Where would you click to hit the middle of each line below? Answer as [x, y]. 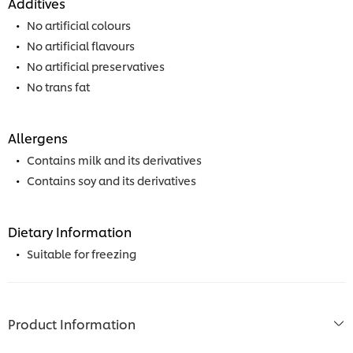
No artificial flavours [81, 46]
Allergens [38, 138]
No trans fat [58, 87]
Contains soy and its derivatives [111, 180]
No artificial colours [79, 25]
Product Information [72, 324]
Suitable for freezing [82, 254]
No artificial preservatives [96, 66]
